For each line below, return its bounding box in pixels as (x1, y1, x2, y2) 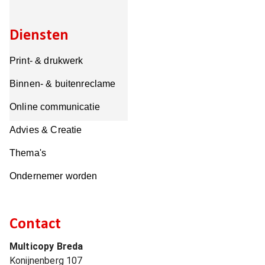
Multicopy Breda (9, 241, 83, 252)
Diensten (9, 28, 69, 44)
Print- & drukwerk (9, 56, 83, 66)
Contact (9, 216, 61, 232)
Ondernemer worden (9, 171, 98, 181)
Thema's (9, 148, 47, 158)
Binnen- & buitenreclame (9, 79, 116, 89)
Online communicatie (9, 102, 100, 112)
